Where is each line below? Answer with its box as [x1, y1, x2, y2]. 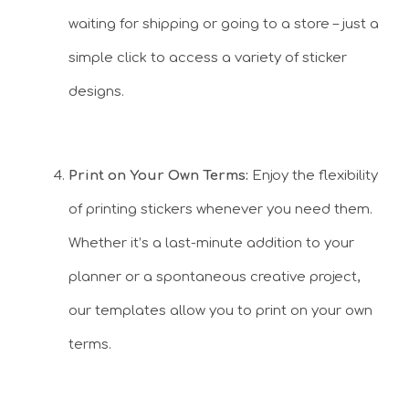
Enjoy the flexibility [248, 168, 378, 184]
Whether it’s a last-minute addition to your [68, 236, 354, 251]
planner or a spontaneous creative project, [68, 269, 360, 285]
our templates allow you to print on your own [68, 303, 372, 319]
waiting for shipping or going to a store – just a [68, 16, 379, 32]
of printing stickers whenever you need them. [68, 202, 372, 217]
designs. [68, 83, 124, 100]
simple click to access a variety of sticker [68, 49, 347, 66]
